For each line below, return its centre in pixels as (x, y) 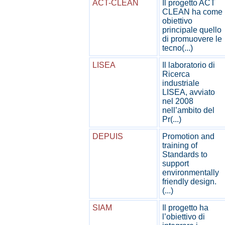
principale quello (192, 30)
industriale (181, 83)
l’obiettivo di (184, 217)
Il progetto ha (185, 208)
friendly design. (189, 182)
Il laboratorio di (189, 65)
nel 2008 (178, 101)
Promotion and (188, 136)
